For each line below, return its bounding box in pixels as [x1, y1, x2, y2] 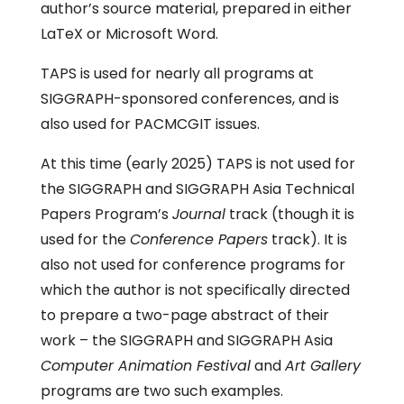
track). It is [267, 229, 347, 250]
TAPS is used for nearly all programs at [40, 63, 314, 84]
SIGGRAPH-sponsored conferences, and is [40, 88, 339, 109]
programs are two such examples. [40, 381, 283, 401]
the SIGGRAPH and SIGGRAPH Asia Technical [40, 179, 354, 199]
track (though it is [225, 204, 354, 225]
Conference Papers [129, 229, 268, 250]
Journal [171, 204, 225, 225]
